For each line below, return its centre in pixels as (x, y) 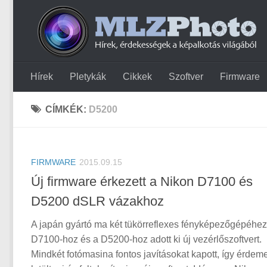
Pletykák (88, 77)
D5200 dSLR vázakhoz (97, 201)
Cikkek (137, 77)
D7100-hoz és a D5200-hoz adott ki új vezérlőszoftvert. (146, 240)
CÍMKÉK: (67, 109)
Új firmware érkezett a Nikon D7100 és (142, 182)
